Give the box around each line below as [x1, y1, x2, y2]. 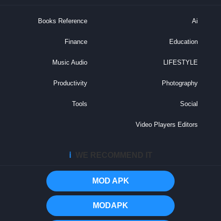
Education [177, 37, 205, 45]
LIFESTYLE [171, 58, 205, 66]
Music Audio [60, 58, 95, 66]
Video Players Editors [143, 120, 205, 128]
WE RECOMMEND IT [82, 151, 160, 160]
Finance [72, 37, 95, 45]
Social [187, 100, 205, 108]
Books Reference [45, 17, 95, 25]
